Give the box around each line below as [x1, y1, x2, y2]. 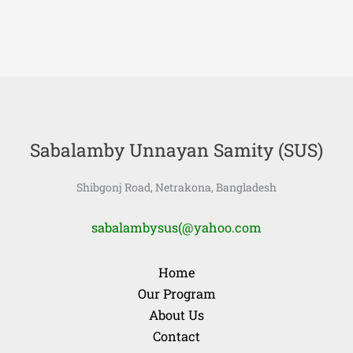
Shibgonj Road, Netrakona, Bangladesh [76, 179, 277, 195]
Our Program [137, 285, 216, 303]
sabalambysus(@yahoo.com [91, 219, 262, 236]
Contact [153, 328, 200, 345]
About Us [149, 307, 204, 324]
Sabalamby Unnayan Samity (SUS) [30, 137, 323, 162]
